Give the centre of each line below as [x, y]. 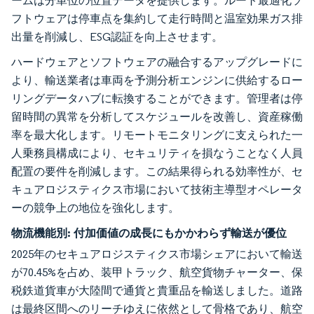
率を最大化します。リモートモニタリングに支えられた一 [157, 135]
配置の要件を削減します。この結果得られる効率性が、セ [157, 171]
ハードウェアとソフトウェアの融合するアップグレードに [157, 62]
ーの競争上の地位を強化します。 [95, 207]
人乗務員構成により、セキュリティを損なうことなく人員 [157, 153]
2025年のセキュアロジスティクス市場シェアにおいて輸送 [157, 254]
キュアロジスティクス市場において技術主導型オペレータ [157, 189]
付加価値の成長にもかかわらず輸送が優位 [180, 232]
